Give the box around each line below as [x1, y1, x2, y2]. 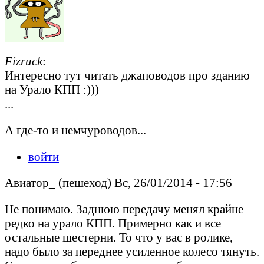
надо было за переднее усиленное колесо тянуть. [5, 245, 259, 259]
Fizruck [5, 54, 42, 68]
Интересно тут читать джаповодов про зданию [5, 68, 250, 82]
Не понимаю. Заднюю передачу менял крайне [5, 202, 243, 216]
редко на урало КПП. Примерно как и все [5, 216, 221, 230]
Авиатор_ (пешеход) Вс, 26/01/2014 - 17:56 [5, 176, 232, 190]
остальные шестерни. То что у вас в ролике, [5, 230, 233, 245]
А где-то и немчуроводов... [5, 123, 146, 137]
